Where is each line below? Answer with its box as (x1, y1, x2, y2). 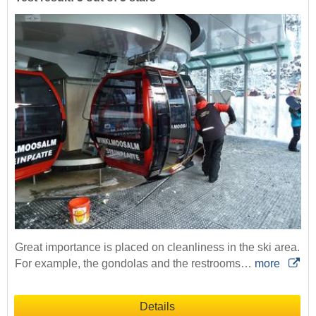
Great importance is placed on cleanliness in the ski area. (15, 241, 300, 253)
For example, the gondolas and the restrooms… (15, 257, 255, 269)
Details (140, 300, 175, 312)
